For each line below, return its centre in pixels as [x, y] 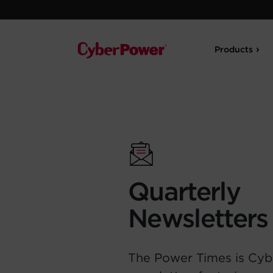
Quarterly [184, 191]
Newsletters [198, 218]
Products [234, 49]
